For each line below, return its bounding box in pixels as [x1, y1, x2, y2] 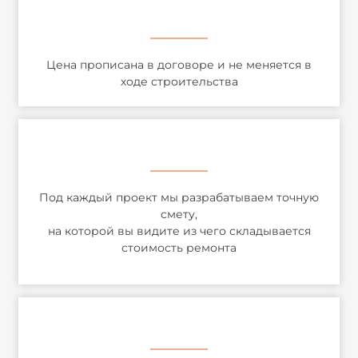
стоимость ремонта [121, 241, 237, 256]
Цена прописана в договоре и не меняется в [46, 58, 312, 73]
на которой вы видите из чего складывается [47, 224, 311, 239]
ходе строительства [120, 74, 238, 89]
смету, [161, 207, 197, 222]
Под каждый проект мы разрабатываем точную [39, 190, 319, 205]
